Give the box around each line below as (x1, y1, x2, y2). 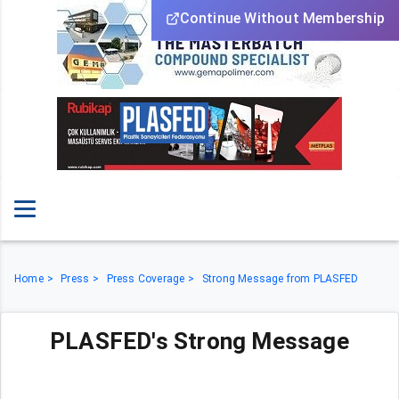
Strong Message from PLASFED (201, 273, 359, 285)
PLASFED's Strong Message (50, 328, 349, 354)
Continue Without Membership (179, 10, 385, 27)
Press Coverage (106, 273, 185, 285)
